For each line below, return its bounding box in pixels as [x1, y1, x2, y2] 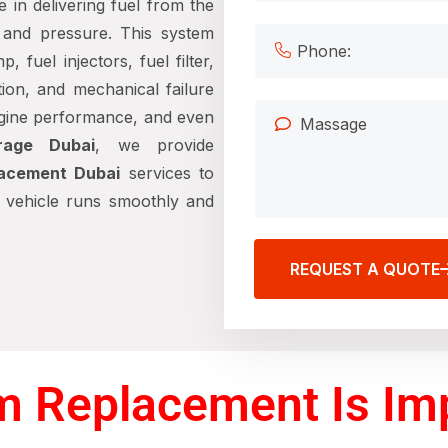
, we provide [95, 135, 215, 155]
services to [120, 163, 215, 183]
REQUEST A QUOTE [290, 259, 440, 279]
